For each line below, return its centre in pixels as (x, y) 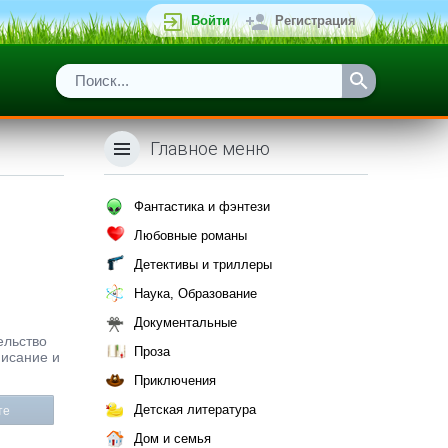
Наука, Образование (195, 293)
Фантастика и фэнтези (202, 206)
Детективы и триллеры (203, 264)
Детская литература (195, 409)
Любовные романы (190, 235)
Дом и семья (172, 438)
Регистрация (315, 20)
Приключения (175, 380)
